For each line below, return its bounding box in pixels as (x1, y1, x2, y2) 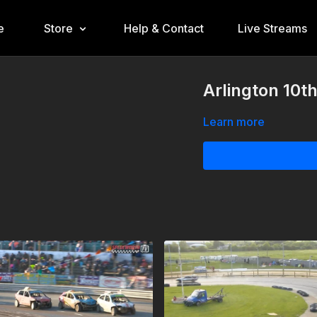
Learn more (203, 115, 265, 129)
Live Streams (237, 21, 307, 35)
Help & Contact (123, 21, 204, 35)
